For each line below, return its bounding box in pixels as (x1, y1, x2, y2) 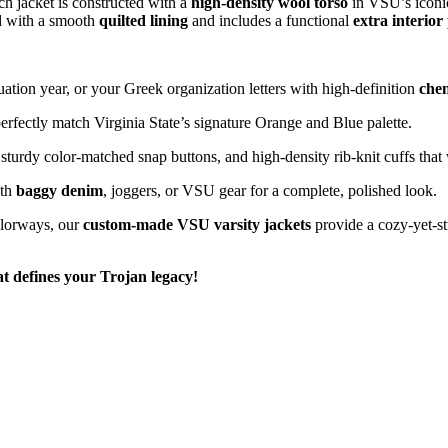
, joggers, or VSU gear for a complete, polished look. (103, 181, 437, 199)
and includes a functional (188, 11, 353, 29)
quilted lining (99, 11, 188, 29)
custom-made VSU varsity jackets (83, 215, 311, 233)
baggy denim (16, 181, 103, 199)
